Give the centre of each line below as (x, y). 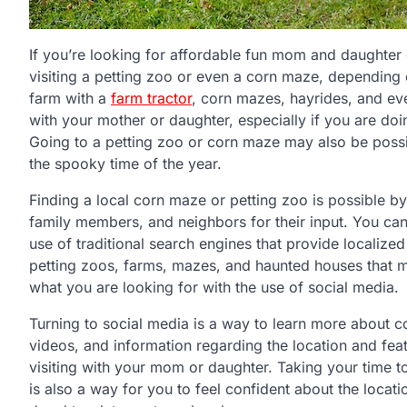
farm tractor (151, 98)
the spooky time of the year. (125, 163)
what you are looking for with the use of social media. (214, 287)
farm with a (70, 98)
